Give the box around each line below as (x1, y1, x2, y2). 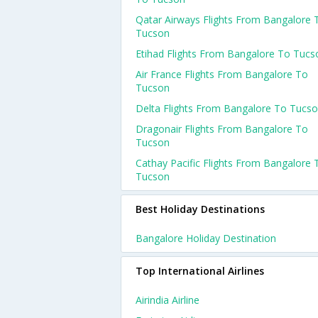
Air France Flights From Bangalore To (136, 67, 308, 81)
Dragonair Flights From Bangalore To (136, 122, 308, 136)
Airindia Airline (136, 293, 199, 307)
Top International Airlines (136, 264, 264, 278)
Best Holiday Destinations (136, 202, 265, 216)
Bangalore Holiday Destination (136, 231, 276, 245)
